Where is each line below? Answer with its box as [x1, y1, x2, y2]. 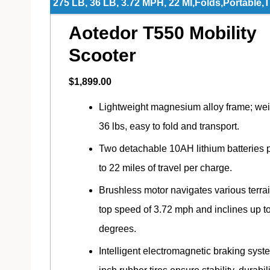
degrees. [99, 223, 136, 234]
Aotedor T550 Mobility [69, 22, 257, 43]
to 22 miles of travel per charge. [99, 162, 232, 173]
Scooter [69, 45, 136, 65]
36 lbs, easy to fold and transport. [99, 121, 239, 131]
